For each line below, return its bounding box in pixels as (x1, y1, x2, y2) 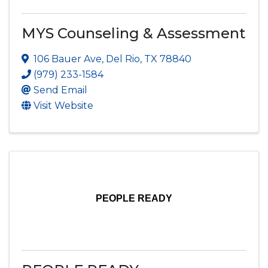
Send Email (33, 84, 87, 96)
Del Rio (106, 53, 140, 65)
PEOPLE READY (96, 193, 172, 203)
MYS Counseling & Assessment (22, 24, 245, 42)
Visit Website (33, 99, 93, 111)
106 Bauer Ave (33, 53, 102, 65)
